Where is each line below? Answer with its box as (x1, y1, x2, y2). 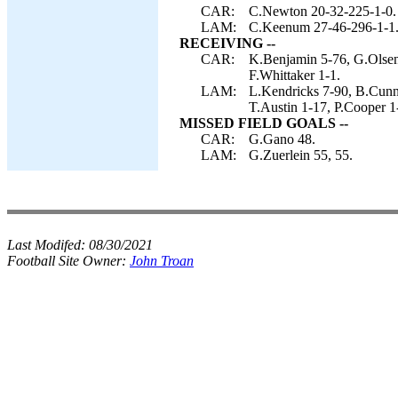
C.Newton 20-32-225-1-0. (249, 4, 396, 19)
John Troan (130, 253, 194, 268)
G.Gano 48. (249, 131, 315, 147)
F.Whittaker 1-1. (249, 68, 340, 83)
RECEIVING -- (179, 36, 275, 51)
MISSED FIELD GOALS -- (179, 115, 348, 131)
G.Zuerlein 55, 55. (249, 147, 353, 163)
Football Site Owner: (7, 253, 130, 268)
